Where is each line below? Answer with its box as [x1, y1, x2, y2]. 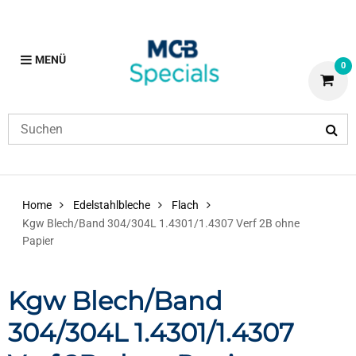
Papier [22, 234, 54, 248]
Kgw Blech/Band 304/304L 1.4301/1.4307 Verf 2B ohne [22, 217, 300, 230]
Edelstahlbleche [73, 199, 150, 212]
